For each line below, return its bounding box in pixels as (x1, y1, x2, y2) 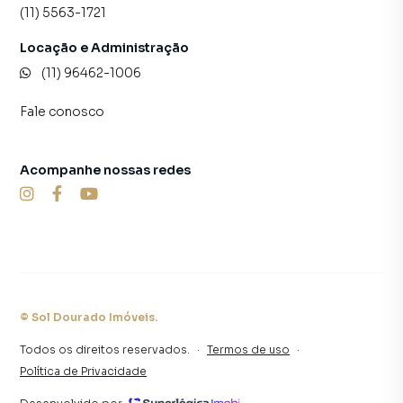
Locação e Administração (20, 39, 189, 56)
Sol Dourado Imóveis (31, 309, 155, 324)
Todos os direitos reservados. (20, 342, 190, 356)
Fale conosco (20, 103, 104, 120)
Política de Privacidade (20, 363, 147, 378)
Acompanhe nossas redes (20, 161, 191, 178)
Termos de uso (207, 342, 290, 356)
